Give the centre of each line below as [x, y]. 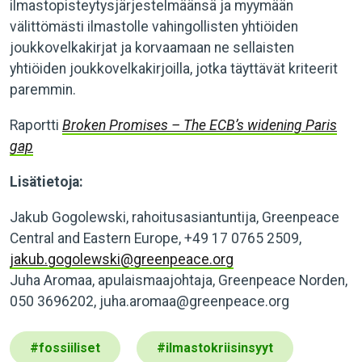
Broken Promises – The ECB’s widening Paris [200, 125]
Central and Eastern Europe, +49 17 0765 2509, [156, 238]
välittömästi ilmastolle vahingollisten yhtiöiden [154, 27]
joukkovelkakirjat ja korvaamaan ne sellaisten [152, 48]
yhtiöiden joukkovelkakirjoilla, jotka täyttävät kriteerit [174, 69]
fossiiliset [69, 348]
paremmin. [43, 90]
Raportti [36, 125]
